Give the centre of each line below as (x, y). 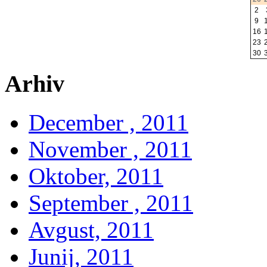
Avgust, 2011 (91, 230)
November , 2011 (110, 150)
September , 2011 (111, 203)
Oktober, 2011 (96, 176)
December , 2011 (108, 123)
